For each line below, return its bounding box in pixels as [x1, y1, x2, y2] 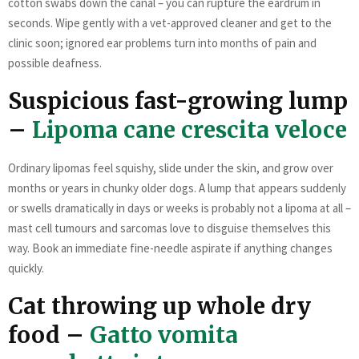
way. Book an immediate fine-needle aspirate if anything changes [8, 240, 333, 256]
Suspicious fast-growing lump [8, 86, 348, 115]
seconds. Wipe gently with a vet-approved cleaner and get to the [8, 14, 332, 30]
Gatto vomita [90, 320, 238, 349]
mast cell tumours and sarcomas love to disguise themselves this [8, 220, 331, 236]
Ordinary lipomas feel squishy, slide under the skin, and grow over [8, 159, 333, 175]
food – [8, 320, 90, 349]
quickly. [8, 260, 44, 276]
